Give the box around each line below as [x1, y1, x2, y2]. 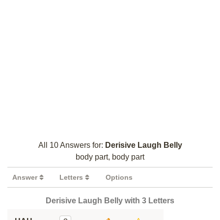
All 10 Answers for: [38, 141, 105, 149]
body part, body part [76, 153, 144, 161]
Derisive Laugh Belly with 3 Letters [46, 196, 174, 205]
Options [106, 173, 133, 181]
